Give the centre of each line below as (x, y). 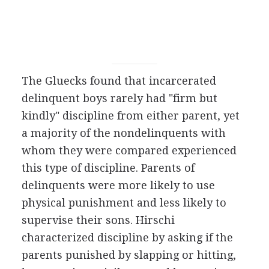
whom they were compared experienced (129, 150)
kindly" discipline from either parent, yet (130, 115)
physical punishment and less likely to (124, 202)
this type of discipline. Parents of (108, 168)
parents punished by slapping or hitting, (128, 255)
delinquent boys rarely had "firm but (119, 98)
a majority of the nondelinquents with (123, 133)
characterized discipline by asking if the (127, 237)
